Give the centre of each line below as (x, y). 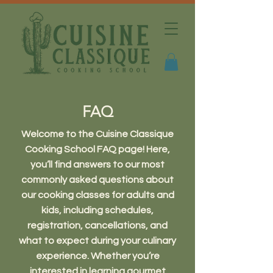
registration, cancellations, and (97, 225)
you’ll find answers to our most (97, 164)
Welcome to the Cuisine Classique (97, 134)
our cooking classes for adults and (97, 195)
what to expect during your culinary (97, 240)
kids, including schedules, (97, 210)
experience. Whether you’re (97, 256)
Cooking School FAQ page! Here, (97, 149)
